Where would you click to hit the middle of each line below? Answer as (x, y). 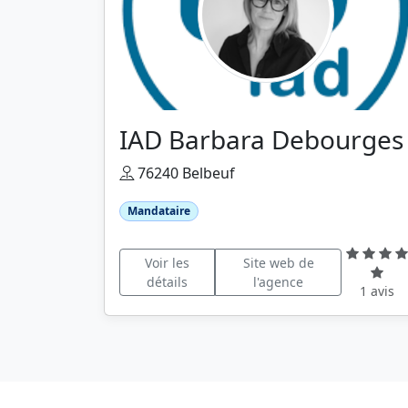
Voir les (167, 262)
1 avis (377, 291)
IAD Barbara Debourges (261, 139)
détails (167, 281)
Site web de (278, 262)
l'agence (279, 281)
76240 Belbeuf (184, 173)
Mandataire (158, 211)
